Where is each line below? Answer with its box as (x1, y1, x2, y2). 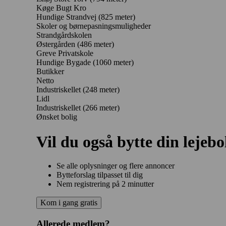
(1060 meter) (93, 58, 134, 67)
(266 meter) (83, 103, 120, 112)
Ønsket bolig (36, 112, 77, 122)
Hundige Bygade (36, 58, 93, 67)
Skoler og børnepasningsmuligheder (36, 22, 151, 31)
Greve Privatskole (36, 49, 93, 58)
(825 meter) (98, 13, 135, 22)
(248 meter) (83, 85, 120, 94)
